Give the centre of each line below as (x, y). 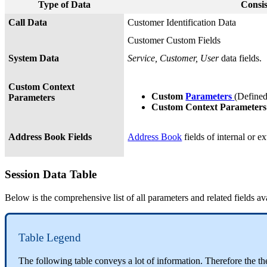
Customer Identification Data (182, 23)
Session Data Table (51, 174)
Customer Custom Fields (174, 41)
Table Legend (50, 238)
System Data (34, 58)
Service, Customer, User (173, 58)
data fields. (240, 58)
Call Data (28, 23)
